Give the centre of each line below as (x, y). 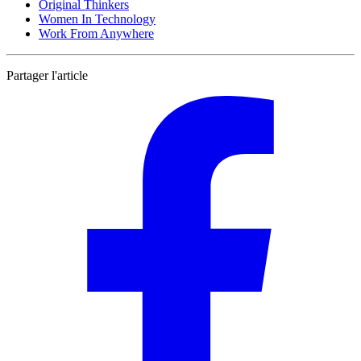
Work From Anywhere (96, 33)
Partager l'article (47, 75)
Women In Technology (97, 19)
